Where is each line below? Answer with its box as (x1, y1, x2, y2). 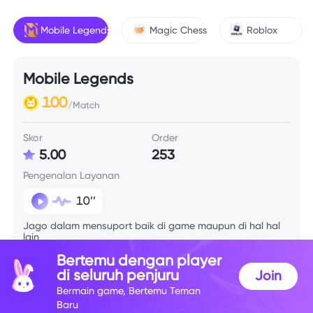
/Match (67, 99, 99, 110)
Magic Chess (149, 24, 207, 36)
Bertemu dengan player (57, 251, 222, 269)
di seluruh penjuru (57, 265, 180, 284)
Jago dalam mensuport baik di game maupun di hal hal (23, 219, 281, 232)
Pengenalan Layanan (23, 169, 120, 182)
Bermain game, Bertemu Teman (57, 285, 201, 298)
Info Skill (13, 272, 69, 291)
